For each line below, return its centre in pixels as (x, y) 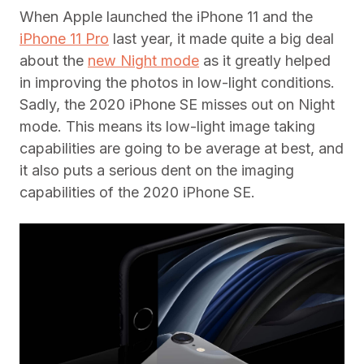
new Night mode (143, 61)
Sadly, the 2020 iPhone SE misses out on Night (177, 104)
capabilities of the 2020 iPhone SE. (137, 192)
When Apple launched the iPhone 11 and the (166, 17)
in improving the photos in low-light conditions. (177, 82)
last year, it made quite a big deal (221, 39)
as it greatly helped (265, 61)
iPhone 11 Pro (64, 39)
